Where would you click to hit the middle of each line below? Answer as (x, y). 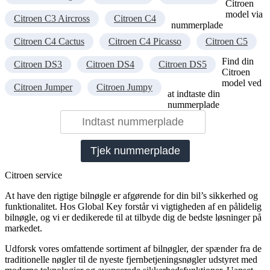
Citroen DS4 (110, 64)
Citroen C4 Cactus (49, 42)
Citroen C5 (227, 42)
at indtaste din (194, 94)
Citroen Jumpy (124, 87)
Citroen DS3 (38, 64)
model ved (242, 83)
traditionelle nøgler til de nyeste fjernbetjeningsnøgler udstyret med (131, 260)
